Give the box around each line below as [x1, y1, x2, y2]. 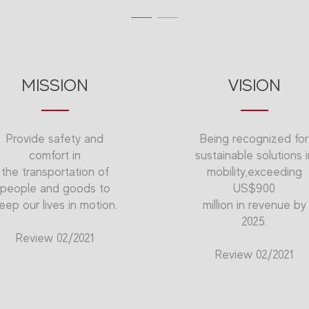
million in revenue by [202, 198, 306, 212]
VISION [228, 75, 281, 96]
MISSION [21, 75, 89, 96]
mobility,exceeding [206, 165, 302, 179]
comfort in [29, 148, 81, 163]
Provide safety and [6, 132, 104, 146]
